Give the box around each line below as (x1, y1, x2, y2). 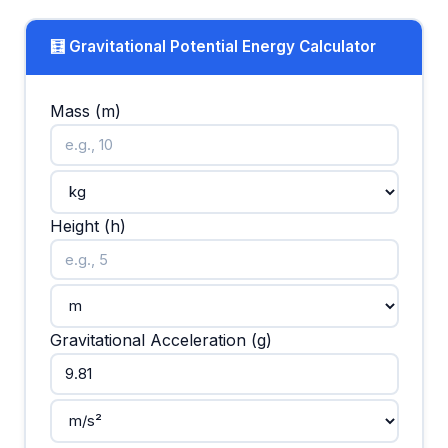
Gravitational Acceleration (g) (49, 330, 272, 351)
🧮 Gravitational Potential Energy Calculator (49, 37, 376, 57)
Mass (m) (49, 101, 121, 122)
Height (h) (49, 215, 126, 236)
